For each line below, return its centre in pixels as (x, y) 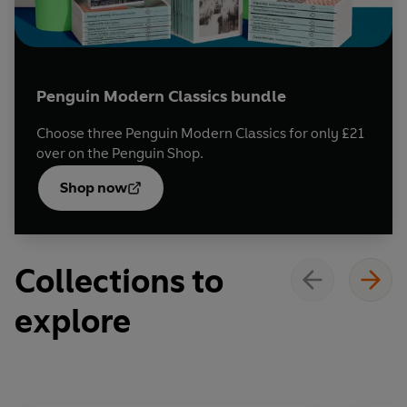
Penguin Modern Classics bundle (161, 96)
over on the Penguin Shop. (120, 153)
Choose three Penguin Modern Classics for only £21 (200, 133)
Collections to (119, 281)
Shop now (94, 187)
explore (73, 321)
